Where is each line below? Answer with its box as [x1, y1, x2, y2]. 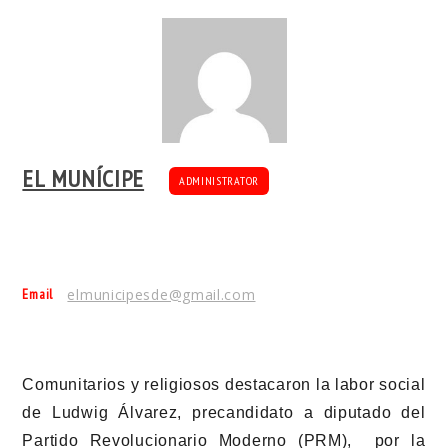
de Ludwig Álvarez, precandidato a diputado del [22, 404, 426, 422]
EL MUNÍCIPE [22, 162, 145, 194]
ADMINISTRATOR [178, 173, 259, 189]
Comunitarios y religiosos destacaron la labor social [22, 376, 426, 394]
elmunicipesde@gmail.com [67, 284, 256, 304]
